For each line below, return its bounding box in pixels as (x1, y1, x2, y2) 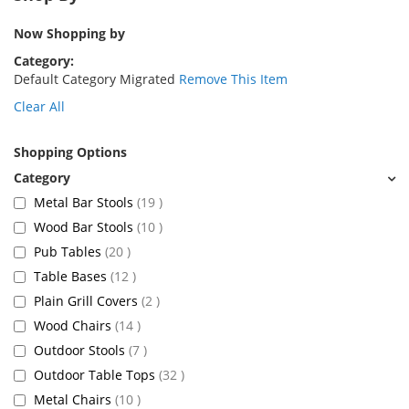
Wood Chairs (34, 317, 115, 334)
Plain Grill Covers (34, 292, 142, 309)
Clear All (14, 98, 65, 115)
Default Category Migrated (14, 70, 175, 88)
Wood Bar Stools (34, 218, 137, 236)
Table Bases (34, 267, 110, 285)
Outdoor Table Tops (34, 366, 159, 383)
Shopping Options (14, 143, 127, 161)
